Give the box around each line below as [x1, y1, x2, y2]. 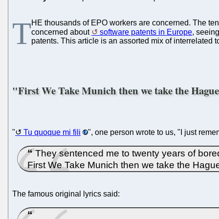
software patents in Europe [100, 27, 192, 36]
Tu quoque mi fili [23, 128, 81, 136]
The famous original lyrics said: [12, 189, 120, 198]
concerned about [31, 27, 91, 36]
